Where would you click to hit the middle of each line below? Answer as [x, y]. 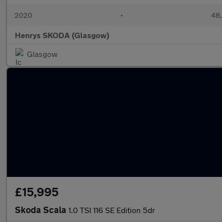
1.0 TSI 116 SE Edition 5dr [112, 210]
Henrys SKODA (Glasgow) [62, 35]
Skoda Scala [42, 210]
